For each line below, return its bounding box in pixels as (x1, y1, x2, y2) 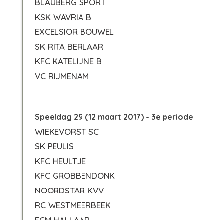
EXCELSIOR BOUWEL (35, 27, 114, 37)
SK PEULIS (35, 141, 74, 151)
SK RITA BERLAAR (35, 41, 103, 52)
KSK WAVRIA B (35, 12, 91, 22)
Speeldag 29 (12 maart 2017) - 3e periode (35, 112, 193, 122)
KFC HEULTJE (35, 156, 86, 166)
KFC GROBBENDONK (35, 170, 115, 181)
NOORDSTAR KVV (35, 185, 104, 195)
